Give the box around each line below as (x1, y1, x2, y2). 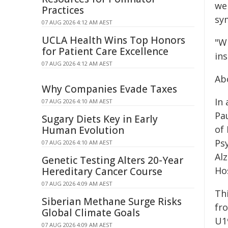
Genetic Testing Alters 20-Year (42, 154, 183, 167)
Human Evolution (42, 124, 124, 137)
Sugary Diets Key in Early (42, 112, 158, 126)
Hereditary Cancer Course (42, 165, 162, 178)
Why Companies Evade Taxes (42, 82, 177, 96)
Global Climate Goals (42, 206, 140, 219)
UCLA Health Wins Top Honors (42, 34, 185, 47)
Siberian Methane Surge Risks (42, 195, 182, 208)
